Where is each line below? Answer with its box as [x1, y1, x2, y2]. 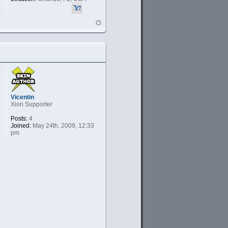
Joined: [10, 122, 31, 129]
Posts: [10, 115, 27, 122]
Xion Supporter [10, 100, 52, 108]
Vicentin [10, 93, 34, 101]
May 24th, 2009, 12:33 [31, 122, 94, 129]
